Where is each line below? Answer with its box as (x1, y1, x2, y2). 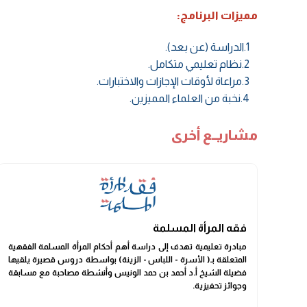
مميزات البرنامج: (177, 9, 258, 21)
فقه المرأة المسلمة (153, 221, 247, 234)
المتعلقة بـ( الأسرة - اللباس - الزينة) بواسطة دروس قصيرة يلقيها (8, 254, 247, 265)
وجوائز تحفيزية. (193, 280, 247, 291)
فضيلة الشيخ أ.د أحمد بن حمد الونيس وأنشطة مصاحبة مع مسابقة (8, 267, 247, 278)
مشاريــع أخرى (171, 127, 258, 143)
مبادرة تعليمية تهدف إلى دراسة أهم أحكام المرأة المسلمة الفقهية (8, 241, 247, 251)
